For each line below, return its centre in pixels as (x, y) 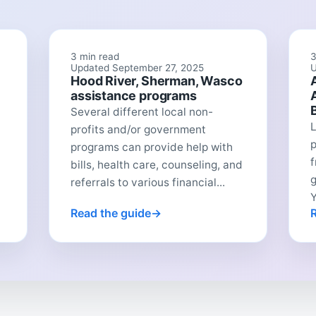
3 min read (95, 57)
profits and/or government (139, 130)
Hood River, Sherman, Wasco (157, 81)
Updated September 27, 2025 (138, 68)
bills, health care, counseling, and (157, 165)
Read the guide (111, 213)
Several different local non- (142, 112)
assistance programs (134, 96)
